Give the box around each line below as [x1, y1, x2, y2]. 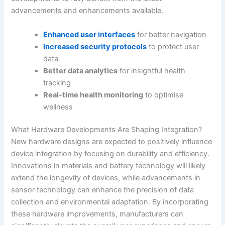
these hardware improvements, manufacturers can [11, 209, 184, 219]
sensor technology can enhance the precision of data [11, 185, 194, 195]
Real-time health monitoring [43, 90, 144, 99]
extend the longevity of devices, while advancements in [11, 173, 201, 183]
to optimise [143, 90, 184, 99]
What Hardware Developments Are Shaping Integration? [11, 125, 202, 135]
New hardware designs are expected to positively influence [11, 137, 212, 147]
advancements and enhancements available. [11, 6, 164, 16]
